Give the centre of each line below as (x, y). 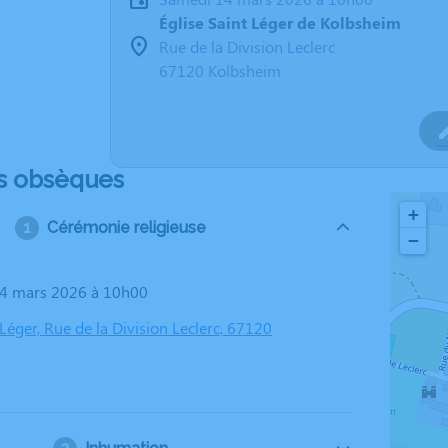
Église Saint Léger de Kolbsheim (280, 22)
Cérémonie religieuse (126, 227)
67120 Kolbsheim (220, 70)
